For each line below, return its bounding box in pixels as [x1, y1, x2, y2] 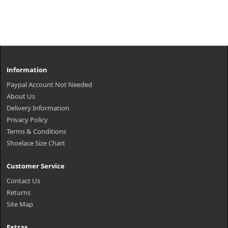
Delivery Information [7, 103, 69, 112]
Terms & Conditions [7, 127, 66, 136]
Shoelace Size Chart [7, 138, 65, 148]
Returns [7, 188, 31, 197]
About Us [7, 92, 35, 101]
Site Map [7, 199, 33, 209]
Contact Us [7, 176, 40, 185]
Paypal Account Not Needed [7, 80, 92, 89]
